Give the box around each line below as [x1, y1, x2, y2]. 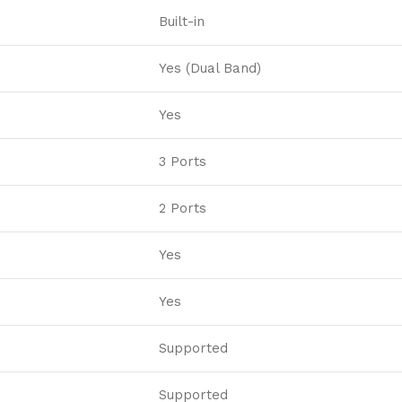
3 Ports [159, 153, 206, 170]
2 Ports [159, 200, 206, 217]
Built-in [159, 13, 205, 31]
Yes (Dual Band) [159, 60, 261, 77]
